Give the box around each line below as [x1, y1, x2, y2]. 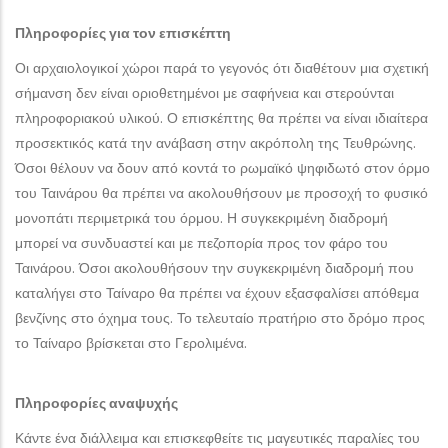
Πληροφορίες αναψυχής [15, 393, 178, 413]
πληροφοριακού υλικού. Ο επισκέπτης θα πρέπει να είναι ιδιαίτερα [15, 108, 428, 128]
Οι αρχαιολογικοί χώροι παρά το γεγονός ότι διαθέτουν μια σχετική [15, 58, 429, 78]
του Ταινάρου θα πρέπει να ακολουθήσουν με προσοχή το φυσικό [15, 183, 428, 203]
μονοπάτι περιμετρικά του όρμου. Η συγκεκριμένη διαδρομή [15, 208, 388, 228]
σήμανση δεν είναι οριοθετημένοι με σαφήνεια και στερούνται [15, 83, 394, 103]
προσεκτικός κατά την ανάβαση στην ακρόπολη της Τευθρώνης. [15, 133, 416, 153]
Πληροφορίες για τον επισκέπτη [15, 23, 231, 43]
